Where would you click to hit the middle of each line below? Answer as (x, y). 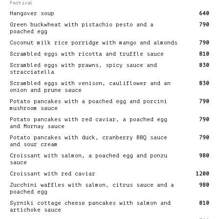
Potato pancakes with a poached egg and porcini (88, 101)
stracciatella (32, 72)
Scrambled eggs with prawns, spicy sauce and (83, 65)
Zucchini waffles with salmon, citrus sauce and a (92, 185)
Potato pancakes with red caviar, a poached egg (88, 119)
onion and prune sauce (46, 90)
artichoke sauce (35, 210)
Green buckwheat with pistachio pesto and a (82, 24)
